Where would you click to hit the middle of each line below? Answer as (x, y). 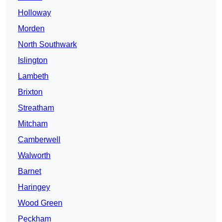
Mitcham (33, 124)
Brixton (30, 92)
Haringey (34, 187)
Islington (33, 60)
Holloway (34, 13)
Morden (31, 29)
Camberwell (39, 140)
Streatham (36, 108)
